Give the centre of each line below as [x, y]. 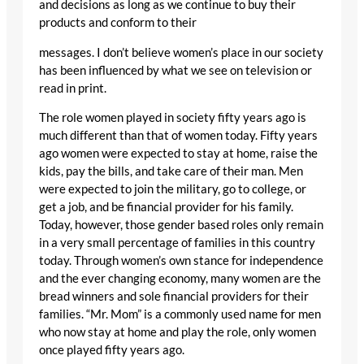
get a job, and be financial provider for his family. [166, 207]
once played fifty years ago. [112, 350]
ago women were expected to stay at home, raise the [178, 154]
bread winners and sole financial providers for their [174, 297]
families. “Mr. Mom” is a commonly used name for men [180, 314]
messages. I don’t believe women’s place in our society [181, 52]
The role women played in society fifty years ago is [173, 118]
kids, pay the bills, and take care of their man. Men [171, 171]
